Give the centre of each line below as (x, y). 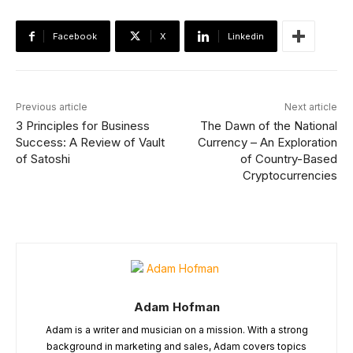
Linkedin (246, 36)
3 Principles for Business (83, 126)
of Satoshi (43, 159)
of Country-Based (288, 159)
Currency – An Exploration (267, 142)
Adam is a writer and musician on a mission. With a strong (176, 330)
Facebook (75, 36)
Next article (310, 107)
